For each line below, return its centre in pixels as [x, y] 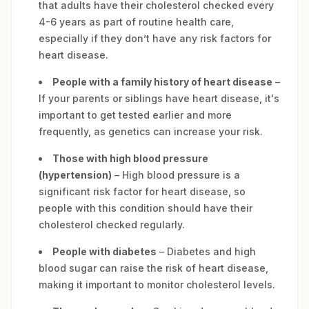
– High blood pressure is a [176, 175]
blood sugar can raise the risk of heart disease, [153, 268]
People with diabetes [104, 251]
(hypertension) [75, 175]
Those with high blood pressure [130, 158]
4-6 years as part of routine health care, [136, 22]
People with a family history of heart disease [162, 82]
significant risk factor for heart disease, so [142, 191]
